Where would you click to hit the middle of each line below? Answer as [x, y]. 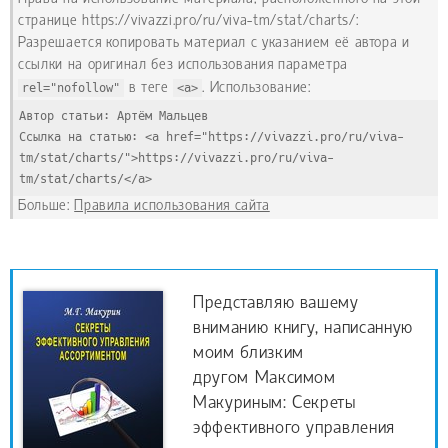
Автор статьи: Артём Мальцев [113, 115]
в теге [149, 88]
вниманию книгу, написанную [303, 329]
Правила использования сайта [172, 206]
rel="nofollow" [71, 87]
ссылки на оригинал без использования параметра [183, 65]
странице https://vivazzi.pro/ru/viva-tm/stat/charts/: [188, 21]
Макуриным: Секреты [274, 404]
